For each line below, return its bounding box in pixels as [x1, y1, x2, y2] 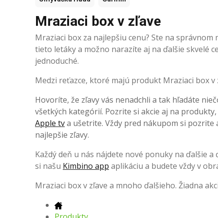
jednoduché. [35, 55, 79, 67]
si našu [35, 161, 63, 172]
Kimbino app [63, 161, 109, 172]
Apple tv [35, 118, 65, 129]
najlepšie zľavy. [35, 129, 89, 141]
